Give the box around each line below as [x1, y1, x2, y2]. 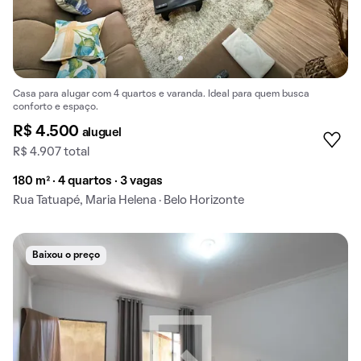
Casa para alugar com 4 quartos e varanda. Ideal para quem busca [13, 89, 309, 98]
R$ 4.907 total [13, 146, 89, 158]
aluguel [81, 127, 122, 139]
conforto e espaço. [13, 102, 98, 111]
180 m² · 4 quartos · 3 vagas [13, 175, 163, 187]
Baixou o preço [32, 251, 100, 259]
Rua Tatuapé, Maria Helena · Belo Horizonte [13, 194, 244, 206]
